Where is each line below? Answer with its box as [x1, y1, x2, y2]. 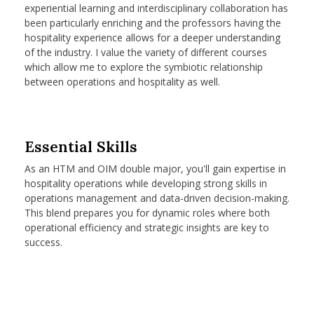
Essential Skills [25, 137, 138, 156]
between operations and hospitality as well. [25, 74, 220, 88]
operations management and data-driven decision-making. [25, 191, 289, 205]
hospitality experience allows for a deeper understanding [25, 30, 280, 44]
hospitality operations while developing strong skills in [25, 176, 267, 190]
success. [25, 235, 62, 249]
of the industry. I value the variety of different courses [25, 45, 267, 59]
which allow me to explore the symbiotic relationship [25, 60, 263, 74]
